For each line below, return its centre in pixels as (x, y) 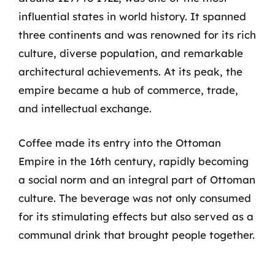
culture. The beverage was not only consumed (135, 198)
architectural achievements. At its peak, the (130, 72)
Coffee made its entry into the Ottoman (120, 142)
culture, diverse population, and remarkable (131, 53)
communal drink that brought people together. (137, 234)
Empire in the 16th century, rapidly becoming (134, 161)
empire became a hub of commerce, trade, (128, 90)
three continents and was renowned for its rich (137, 35)
